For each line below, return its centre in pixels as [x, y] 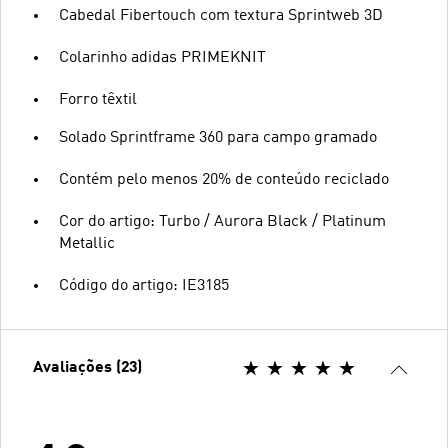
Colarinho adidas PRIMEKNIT [162, 57]
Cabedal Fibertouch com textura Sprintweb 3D [221, 15]
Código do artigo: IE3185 [144, 285]
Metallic [87, 243]
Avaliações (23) [87, 367]
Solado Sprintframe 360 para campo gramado [218, 137]
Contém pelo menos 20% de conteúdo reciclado [224, 179]
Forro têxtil [98, 99]
